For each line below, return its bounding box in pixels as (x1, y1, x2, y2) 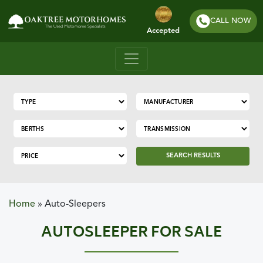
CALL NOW (210, 17, 251, 25)
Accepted (147, 27, 180, 35)
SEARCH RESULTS (166, 153, 220, 159)
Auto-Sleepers (45, 200, 106, 209)
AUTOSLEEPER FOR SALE (41, 221, 222, 246)
